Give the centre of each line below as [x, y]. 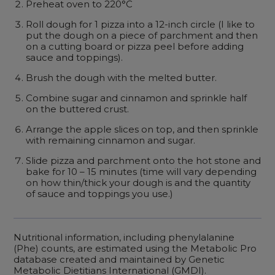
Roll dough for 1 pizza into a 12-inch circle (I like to [141, 24]
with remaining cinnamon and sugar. [111, 140]
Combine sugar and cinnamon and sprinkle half [137, 98]
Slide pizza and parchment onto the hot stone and [144, 160]
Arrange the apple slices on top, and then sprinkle [142, 129]
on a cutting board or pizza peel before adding [135, 46]
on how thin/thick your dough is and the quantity [138, 182]
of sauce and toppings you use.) [100, 193]
